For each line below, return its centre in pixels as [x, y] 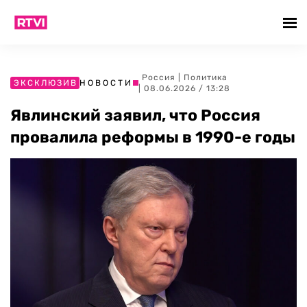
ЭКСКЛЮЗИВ [46, 83]
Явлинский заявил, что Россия [135, 115]
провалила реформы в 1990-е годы [153, 137]
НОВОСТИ [106, 83]
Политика [205, 77]
